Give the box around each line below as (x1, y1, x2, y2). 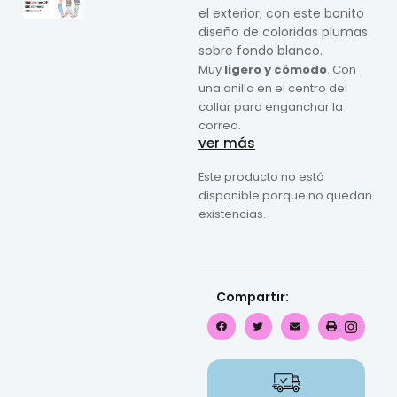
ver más (198, 134, 255, 153)
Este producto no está (198, 168, 324, 186)
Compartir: (216, 287, 289, 306)
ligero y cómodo (224, 61, 327, 79)
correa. (198, 117, 241, 135)
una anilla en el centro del (198, 80, 347, 97)
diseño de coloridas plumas (198, 23, 368, 42)
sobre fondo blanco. (198, 42, 323, 60)
